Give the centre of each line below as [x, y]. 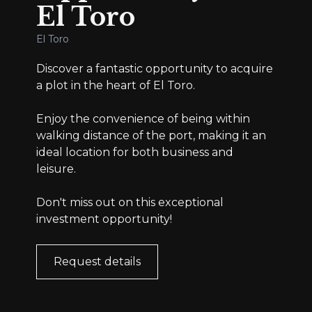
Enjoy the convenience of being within [143, 118]
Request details [97, 261]
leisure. [56, 169]
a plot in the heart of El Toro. [116, 85]
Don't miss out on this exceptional [130, 202]
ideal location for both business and [135, 152]
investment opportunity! [104, 219]
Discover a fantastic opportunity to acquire [155, 68]
